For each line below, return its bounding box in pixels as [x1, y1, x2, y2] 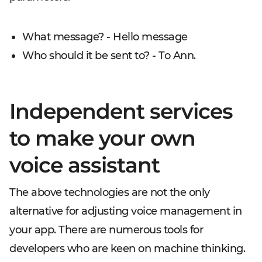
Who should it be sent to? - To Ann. [22, 49, 196, 62]
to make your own [9, 125, 195, 151]
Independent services [9, 98, 233, 124]
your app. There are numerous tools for [9, 223, 203, 236]
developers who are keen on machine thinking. [9, 242, 245, 255]
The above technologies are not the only [9, 185, 210, 199]
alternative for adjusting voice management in [9, 204, 242, 218]
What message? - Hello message [22, 30, 188, 43]
